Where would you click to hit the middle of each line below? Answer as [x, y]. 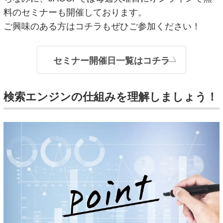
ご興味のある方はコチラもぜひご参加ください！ [102, 26]
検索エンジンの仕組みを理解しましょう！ [111, 97]
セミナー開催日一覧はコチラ [111, 60]
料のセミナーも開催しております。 [75, 12]
